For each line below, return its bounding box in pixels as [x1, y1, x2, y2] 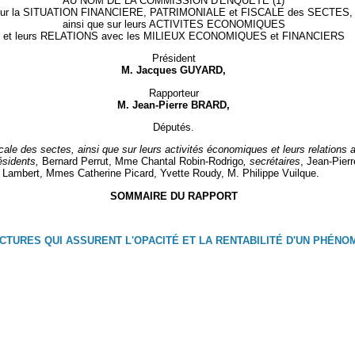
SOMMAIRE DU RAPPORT [109, 189, 238, 202]
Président [151, 52, 196, 65]
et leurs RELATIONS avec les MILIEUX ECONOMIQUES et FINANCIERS [2, 30, 345, 43]
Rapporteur [148, 86, 199, 99]
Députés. [153, 121, 194, 134]
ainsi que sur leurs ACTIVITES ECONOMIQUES [62, 18, 285, 31]
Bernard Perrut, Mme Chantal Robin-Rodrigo [42, 155, 243, 168]
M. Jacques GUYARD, [121, 64, 226, 77]
